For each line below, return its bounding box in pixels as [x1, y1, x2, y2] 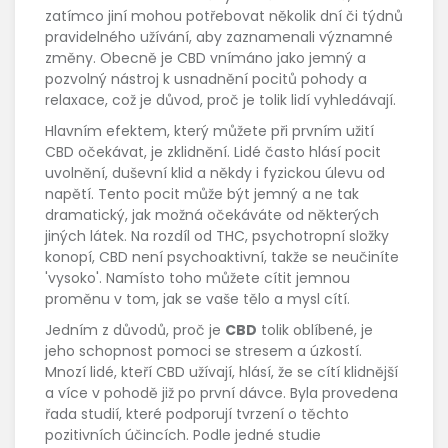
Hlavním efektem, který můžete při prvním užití [45, 120, 374, 141]
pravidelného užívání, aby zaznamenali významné [45, 26, 393, 47]
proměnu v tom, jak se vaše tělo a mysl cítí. [45, 288, 350, 309]
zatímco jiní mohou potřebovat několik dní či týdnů [45, 5, 403, 26]
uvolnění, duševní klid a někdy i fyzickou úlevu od [45, 162, 385, 183]
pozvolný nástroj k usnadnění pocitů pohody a [45, 68, 367, 89]
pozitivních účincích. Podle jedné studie [45, 424, 321, 445]
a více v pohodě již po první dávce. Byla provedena [45, 382, 398, 403]
